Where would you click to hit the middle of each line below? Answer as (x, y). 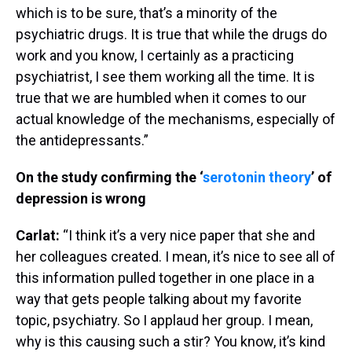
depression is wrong (81, 198)
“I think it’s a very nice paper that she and (189, 235)
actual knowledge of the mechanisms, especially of (176, 119)
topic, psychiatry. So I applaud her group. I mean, (164, 320)
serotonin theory (257, 177)
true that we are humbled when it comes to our (161, 97)
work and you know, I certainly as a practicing (155, 55)
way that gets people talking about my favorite (159, 299)
